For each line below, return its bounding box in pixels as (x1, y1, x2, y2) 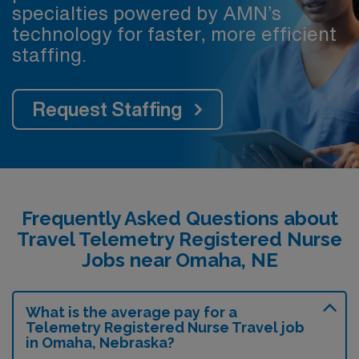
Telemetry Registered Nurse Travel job (26, 319, 305, 336)
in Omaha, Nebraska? (26, 334, 175, 351)
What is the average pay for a (26, 304, 237, 321)
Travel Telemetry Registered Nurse (17, 228, 342, 251)
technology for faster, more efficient (12, 24, 337, 43)
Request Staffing (33, 99, 182, 119)
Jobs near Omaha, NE (81, 248, 278, 272)
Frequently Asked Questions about (21, 207, 338, 230)
